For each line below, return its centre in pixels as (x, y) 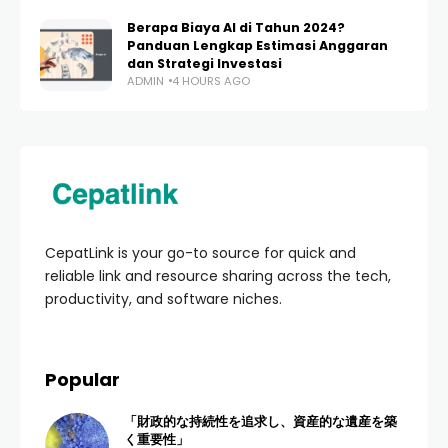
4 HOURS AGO (211, 80)
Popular (82, 380)
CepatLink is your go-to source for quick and (200, 253)
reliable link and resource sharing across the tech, (218, 276)
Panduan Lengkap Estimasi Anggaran (257, 45)
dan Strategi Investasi (204, 63)
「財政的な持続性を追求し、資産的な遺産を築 (260, 422)
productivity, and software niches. (163, 299)
